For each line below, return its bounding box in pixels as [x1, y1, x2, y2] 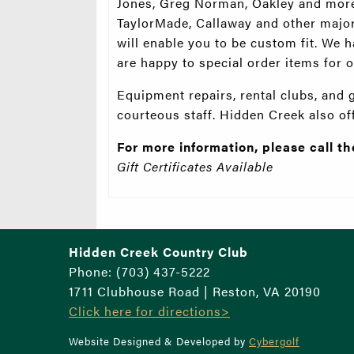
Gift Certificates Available [117, 157, 273, 176]
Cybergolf [249, 334, 299, 349]
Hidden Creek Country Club [69, 243, 248, 262]
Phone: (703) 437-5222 [69, 262, 210, 281]
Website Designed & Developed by [69, 334, 249, 349]
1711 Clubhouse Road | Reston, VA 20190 [69, 282, 321, 301]
